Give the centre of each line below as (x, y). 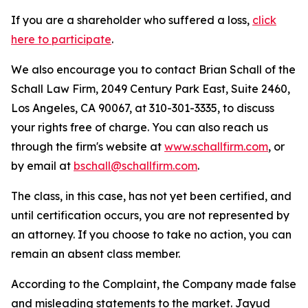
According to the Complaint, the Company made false (154, 284)
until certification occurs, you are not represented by (150, 215)
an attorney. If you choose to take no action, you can (151, 234)
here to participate (61, 39)
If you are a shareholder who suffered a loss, (132, 20)
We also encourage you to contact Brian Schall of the (153, 69)
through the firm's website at (88, 146)
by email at (42, 166)
